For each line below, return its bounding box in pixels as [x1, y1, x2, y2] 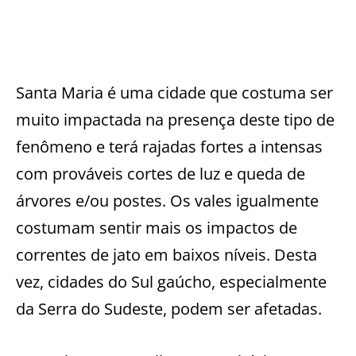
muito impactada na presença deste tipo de [16, 109, 335, 131]
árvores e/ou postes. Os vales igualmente [16, 190, 319, 212]
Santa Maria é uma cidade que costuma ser [16, 82, 333, 104]
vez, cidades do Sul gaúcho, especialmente [16, 271, 327, 293]
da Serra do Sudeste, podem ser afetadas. [16, 298, 322, 320]
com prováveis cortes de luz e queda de [16, 163, 305, 185]
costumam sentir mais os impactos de [16, 217, 297, 239]
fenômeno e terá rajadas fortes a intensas [16, 136, 323, 158]
